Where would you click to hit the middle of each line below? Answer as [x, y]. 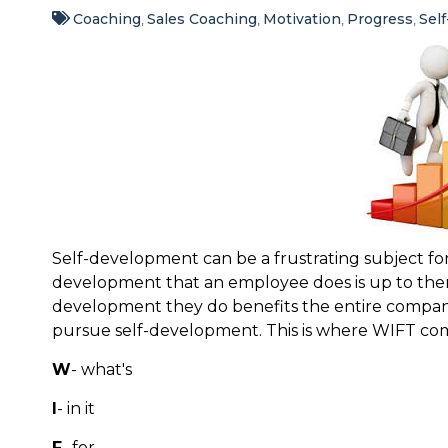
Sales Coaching [201, 18]
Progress [379, 18]
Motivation [301, 18]
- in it [76, 408]
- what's [101, 369]
